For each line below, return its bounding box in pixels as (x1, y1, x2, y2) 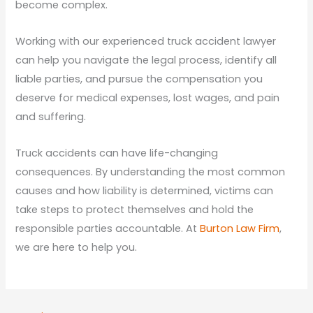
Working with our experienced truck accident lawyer (15, 34, 277, 48)
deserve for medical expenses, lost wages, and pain (15, 90, 280, 105)
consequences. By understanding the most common (15, 164, 286, 179)
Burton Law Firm (200, 221, 280, 235)
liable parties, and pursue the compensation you (15, 71, 263, 86)
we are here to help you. (15, 240, 138, 254)
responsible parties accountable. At (15, 221, 201, 235)
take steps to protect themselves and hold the (15, 202, 254, 217)
